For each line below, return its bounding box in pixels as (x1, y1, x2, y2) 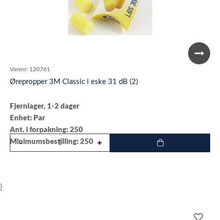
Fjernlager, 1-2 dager (10, 103, 80, 110)
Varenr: (10, 66, 28, 72)
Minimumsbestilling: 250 (10, 138, 93, 145)
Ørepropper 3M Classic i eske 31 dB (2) (10, 78, 138, 85)
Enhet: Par (10, 114, 45, 122)
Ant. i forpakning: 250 (10, 126, 83, 134)
